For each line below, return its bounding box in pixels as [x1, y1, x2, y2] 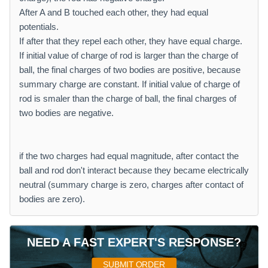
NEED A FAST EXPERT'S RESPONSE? [26, 236, 242, 249]
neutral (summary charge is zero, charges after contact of [19, 179, 243, 190]
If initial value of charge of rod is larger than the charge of [19, 50, 238, 60]
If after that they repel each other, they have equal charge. [19, 36, 242, 46]
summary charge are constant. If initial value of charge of [19, 79, 240, 89]
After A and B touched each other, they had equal [19, 7, 208, 17]
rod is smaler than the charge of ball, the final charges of [19, 93, 236, 103]
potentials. [19, 22, 59, 32]
